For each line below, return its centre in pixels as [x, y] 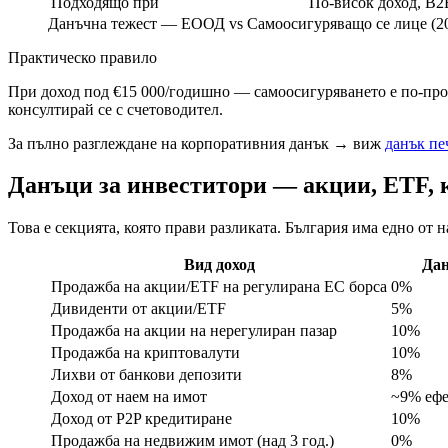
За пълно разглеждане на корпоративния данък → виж [196, 143]
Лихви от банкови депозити [146, 375]
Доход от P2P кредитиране [141, 419]
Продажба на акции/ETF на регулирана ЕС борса [219, 287]
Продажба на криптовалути [145, 353]
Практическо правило [82, 57]
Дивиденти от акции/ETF [138, 309]
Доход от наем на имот [129, 397]
